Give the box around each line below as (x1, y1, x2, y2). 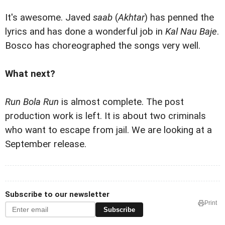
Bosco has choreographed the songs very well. (5, 40, 200, 52)
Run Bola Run (5, 96, 61, 108)
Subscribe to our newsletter (5, 190, 109, 199)
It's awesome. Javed (5, 12, 93, 24)
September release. (5, 139, 86, 150)
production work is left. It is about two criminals (5, 110, 206, 122)
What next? (5, 68, 55, 80)
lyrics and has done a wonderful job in (5, 26, 165, 38)
